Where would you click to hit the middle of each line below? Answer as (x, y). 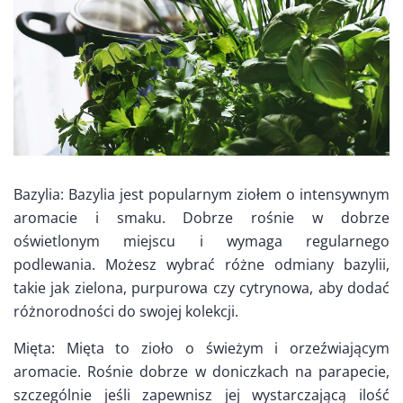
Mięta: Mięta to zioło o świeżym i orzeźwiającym (201, 348)
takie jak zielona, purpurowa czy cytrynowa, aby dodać (201, 287)
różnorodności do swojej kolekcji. (126, 311)
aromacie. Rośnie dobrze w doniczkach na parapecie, (201, 371)
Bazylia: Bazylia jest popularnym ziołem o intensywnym (201, 194)
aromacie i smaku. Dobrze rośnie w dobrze (201, 217)
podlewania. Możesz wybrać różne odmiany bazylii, (201, 264)
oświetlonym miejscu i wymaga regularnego (201, 241)
